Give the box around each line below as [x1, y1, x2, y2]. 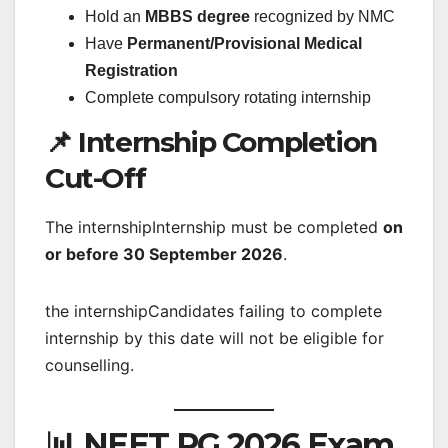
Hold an [85, 8, 145, 26]
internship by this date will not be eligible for [45, 328, 384, 349]
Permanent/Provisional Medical [127, 35, 362, 53]
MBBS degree [145, 8, 250, 26]
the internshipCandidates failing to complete [45, 301, 382, 322]
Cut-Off [45, 161, 146, 196]
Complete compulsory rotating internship [85, 89, 371, 107]
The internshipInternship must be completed [45, 217, 383, 238]
